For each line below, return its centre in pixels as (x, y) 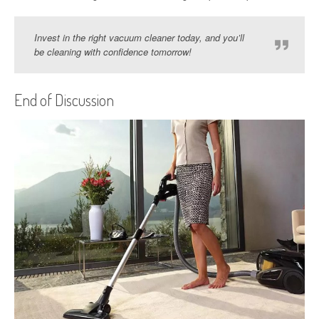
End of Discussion (64, 100)
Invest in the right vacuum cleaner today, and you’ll (139, 38)
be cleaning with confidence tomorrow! (113, 52)
